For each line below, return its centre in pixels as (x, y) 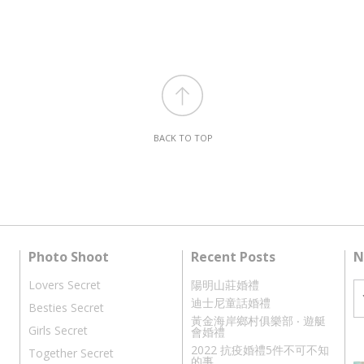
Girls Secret (58, 331)
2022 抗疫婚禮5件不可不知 (260, 350)
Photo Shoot (69, 257)
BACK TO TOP (183, 138)
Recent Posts (233, 257)
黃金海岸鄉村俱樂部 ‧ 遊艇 (258, 321)
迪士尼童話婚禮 (231, 303)
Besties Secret (66, 308)
